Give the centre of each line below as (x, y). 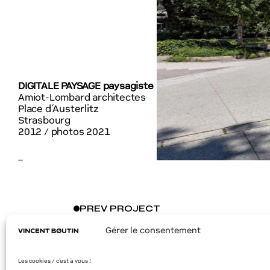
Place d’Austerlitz (58, 109)
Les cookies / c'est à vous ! (55, 261)
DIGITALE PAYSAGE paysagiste (86, 86)
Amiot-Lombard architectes (82, 98)
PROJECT (135, 208)
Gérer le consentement (153, 231)
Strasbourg (44, 121)
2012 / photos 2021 (64, 132)
